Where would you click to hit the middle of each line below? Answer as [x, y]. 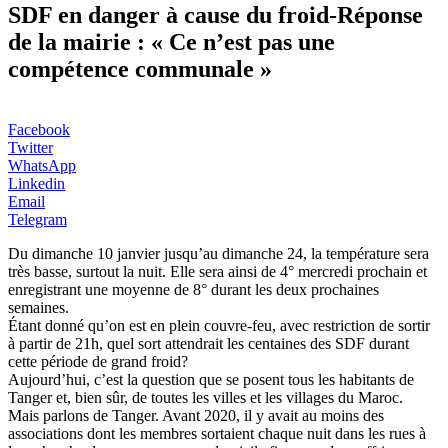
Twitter [30, 147]
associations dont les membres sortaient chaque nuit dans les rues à [217, 433]
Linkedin [36, 183]
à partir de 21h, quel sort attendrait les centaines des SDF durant [208, 343]
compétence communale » [140, 68]
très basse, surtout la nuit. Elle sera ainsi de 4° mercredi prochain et [217, 271]
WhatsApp [42, 165]
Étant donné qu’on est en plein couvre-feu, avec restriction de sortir [219, 325]
